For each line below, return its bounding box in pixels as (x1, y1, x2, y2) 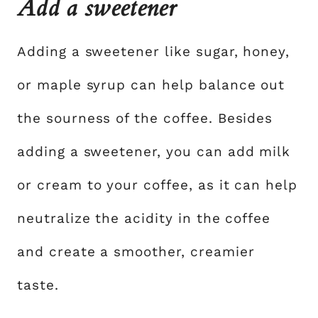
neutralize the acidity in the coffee (17, 209, 271, 226)
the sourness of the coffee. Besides (17, 109, 273, 126)
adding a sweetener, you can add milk (17, 143, 291, 160)
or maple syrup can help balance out (17, 76, 285, 93)
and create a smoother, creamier (17, 243, 255, 260)
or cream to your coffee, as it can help (17, 176, 298, 193)
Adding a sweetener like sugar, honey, (17, 43, 290, 60)
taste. (17, 276, 59, 293)
